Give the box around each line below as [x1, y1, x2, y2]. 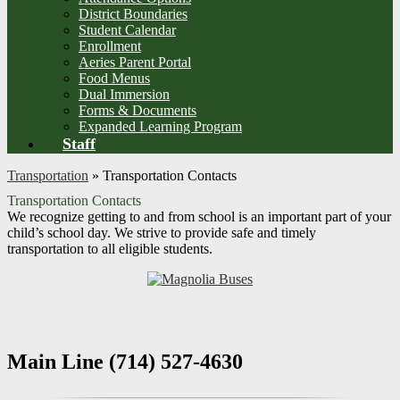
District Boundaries [79, 6, 187, 22]
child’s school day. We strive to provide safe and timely [7, 225, 316, 241]
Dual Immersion [79, 87, 170, 103]
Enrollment [79, 38, 141, 54]
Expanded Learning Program [79, 119, 242, 135]
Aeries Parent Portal [79, 54, 191, 71]
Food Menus [79, 71, 150, 87]
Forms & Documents [79, 103, 196, 119]
